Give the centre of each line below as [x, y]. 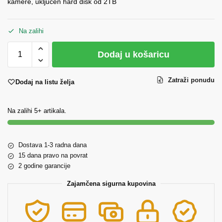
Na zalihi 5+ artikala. [37, 111]
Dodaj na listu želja [45, 82]
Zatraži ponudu [190, 80]
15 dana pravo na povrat [53, 156]
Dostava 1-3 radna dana [53, 145]
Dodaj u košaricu [133, 55]
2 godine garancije [44, 166]
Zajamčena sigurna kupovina [111, 184]
